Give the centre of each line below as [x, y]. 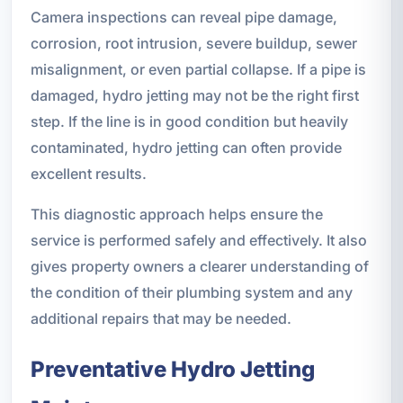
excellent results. [88, 173]
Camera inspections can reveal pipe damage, [184, 17]
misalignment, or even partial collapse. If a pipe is [198, 69]
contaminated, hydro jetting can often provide [186, 147]
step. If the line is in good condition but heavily [189, 121]
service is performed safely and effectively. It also [198, 240]
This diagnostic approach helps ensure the [176, 214]
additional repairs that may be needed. [161, 318]
